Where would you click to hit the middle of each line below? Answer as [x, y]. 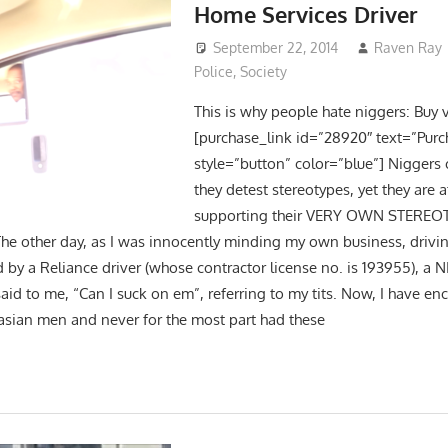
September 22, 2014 [275, 48]
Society [263, 72]
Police [213, 72]
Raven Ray [408, 48]
